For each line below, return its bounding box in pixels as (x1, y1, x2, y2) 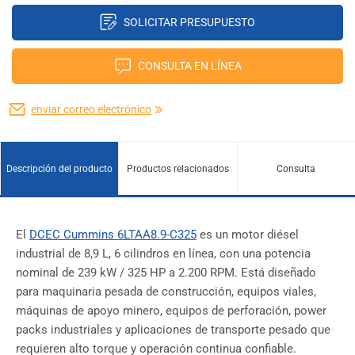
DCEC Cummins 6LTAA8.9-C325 (29, 228, 197, 242)
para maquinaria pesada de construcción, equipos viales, (16, 285, 316, 300)
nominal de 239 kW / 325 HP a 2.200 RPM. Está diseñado (16, 266, 316, 281)
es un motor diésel (197, 228, 299, 242)
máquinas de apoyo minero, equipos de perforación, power (16, 304, 326, 319)
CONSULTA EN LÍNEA (137, 59, 242, 73)
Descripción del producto (6, 162, 113, 174)
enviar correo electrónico (31, 103, 151, 116)
